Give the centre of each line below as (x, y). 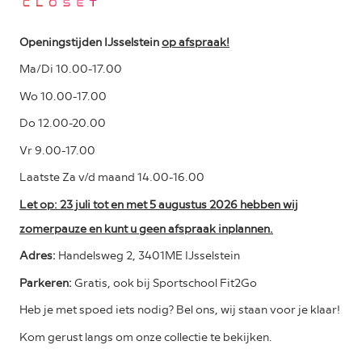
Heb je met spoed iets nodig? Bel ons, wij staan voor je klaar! (180, 309)
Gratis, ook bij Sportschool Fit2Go (166, 282)
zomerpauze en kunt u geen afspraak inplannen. (146, 227)
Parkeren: (47, 282)
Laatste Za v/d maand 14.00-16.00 (112, 177)
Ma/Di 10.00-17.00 (71, 68)
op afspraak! (196, 41)
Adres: (39, 255)
